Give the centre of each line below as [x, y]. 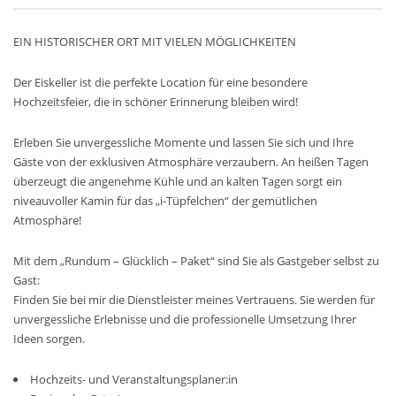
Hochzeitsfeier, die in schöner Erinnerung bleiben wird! [156, 102]
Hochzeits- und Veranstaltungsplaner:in [134, 380]
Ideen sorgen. [49, 339]
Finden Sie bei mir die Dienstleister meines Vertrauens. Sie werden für [194, 300]
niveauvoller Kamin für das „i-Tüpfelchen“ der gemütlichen [165, 201]
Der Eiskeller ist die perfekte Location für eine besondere [160, 83]
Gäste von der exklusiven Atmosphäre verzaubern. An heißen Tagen [191, 162]
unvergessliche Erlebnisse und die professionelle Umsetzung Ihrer [185, 320]
